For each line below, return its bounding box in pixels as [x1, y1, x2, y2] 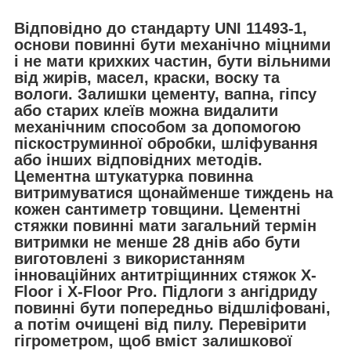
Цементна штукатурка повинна [14, 167, 253, 185]
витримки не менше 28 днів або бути [14, 233, 300, 251]
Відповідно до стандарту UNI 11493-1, [14, 19, 307, 37]
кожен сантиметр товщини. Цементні [14, 200, 301, 218]
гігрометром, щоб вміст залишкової [14, 331, 292, 349]
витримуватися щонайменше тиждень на [14, 183, 333, 201]
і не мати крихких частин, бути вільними [14, 52, 331, 70]
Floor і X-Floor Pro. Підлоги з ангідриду [14, 282, 317, 300]
